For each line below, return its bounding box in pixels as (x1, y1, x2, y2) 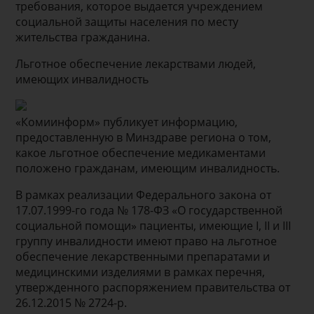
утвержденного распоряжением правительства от (15, 280, 291, 296)
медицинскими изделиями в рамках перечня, (15, 264, 266, 280)
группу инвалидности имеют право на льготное (15, 233, 278, 250)
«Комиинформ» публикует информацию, (15, 114, 238, 130)
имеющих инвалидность (15, 71, 149, 87)
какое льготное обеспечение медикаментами (15, 145, 266, 161)
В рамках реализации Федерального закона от (15, 187, 272, 203)
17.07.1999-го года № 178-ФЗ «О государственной (15, 203, 283, 219)
